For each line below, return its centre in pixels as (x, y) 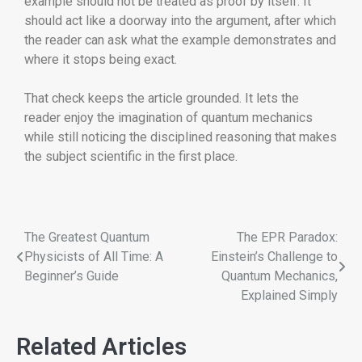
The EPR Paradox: (287, 238)
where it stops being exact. (101, 60)
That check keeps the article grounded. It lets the (162, 99)
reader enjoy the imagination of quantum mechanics (168, 118)
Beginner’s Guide (72, 276)
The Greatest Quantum (87, 238)
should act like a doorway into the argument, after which (180, 21)
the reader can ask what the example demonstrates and (180, 40)
